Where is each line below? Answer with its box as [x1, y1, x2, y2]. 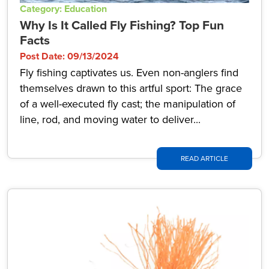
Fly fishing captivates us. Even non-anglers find [20, 65, 238, 80]
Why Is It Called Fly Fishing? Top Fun [20, 16, 224, 34]
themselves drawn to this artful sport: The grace [20, 80, 242, 96]
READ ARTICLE [181, 153, 228, 164]
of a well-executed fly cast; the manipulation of [20, 96, 235, 112]
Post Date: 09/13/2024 [20, 49, 119, 63]
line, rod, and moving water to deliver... [20, 112, 201, 127]
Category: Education [20, 2, 107, 16]
